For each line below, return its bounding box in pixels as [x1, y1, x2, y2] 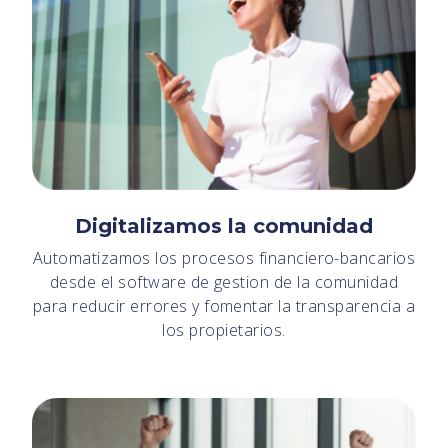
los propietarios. [162, 318, 286, 341]
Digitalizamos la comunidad [75, 213, 373, 238]
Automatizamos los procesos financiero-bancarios [32, 246, 416, 269]
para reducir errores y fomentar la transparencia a [32, 294, 415, 317]
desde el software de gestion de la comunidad [49, 270, 399, 293]
